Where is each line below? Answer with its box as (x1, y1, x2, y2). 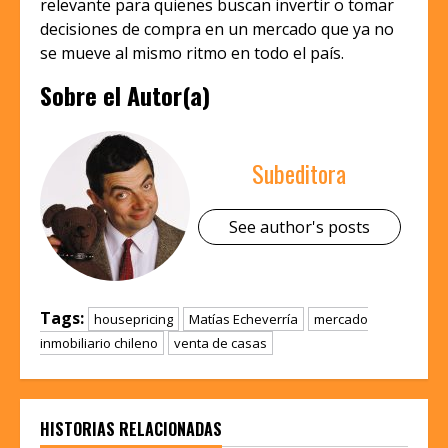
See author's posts (228, 215, 370, 238)
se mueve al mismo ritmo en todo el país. (40, 42, 344, 65)
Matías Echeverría (189, 310, 298, 329)
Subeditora (252, 154, 346, 191)
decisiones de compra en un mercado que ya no (40, 18, 394, 41)
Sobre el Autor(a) (40, 77, 210, 114)
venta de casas (174, 334, 267, 353)
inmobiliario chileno (40, 334, 158, 353)
